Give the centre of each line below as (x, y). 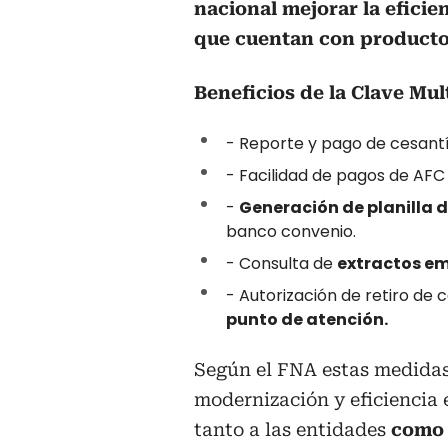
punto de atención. (307, 320)
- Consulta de (281, 264)
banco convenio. (291, 232)
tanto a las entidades (290, 430)
